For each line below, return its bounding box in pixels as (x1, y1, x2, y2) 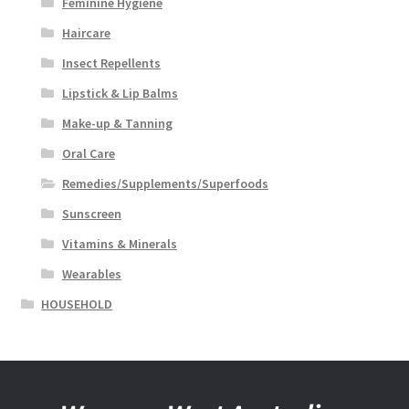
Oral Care (61, 145, 115, 163)
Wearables (61, 266, 121, 283)
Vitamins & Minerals (61, 236, 177, 253)
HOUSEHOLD (41, 296, 113, 313)
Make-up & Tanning (61, 115, 173, 132)
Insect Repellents (61, 55, 161, 72)
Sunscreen (61, 205, 121, 223)
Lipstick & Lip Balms (61, 85, 178, 102)
